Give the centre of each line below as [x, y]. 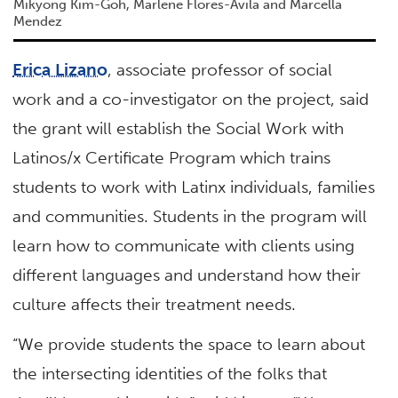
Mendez [37, 22]
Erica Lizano [60, 70]
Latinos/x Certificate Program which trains [172, 158]
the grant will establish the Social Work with [179, 129]
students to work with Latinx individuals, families [194, 187]
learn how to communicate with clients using [184, 246]
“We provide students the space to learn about [189, 345]
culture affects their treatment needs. [155, 305]
